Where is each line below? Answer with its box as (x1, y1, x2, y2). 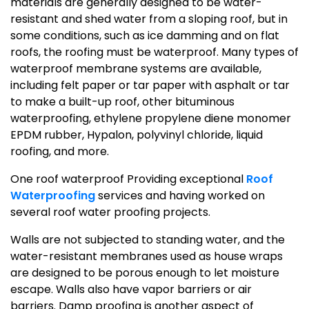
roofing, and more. (10, 143, 109, 160)
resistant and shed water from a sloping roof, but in (10, 11, 288, 28)
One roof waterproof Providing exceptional (10, 171, 246, 188)
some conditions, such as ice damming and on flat (10, 28, 279, 44)
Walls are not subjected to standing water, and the (10, 232, 285, 248)
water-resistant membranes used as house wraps (10, 248, 283, 265)
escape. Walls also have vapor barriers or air (10, 281, 252, 298)
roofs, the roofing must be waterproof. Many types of (10, 44, 299, 61)
